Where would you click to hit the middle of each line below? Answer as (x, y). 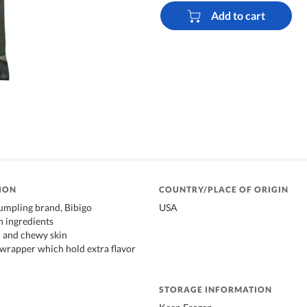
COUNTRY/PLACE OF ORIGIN (224, 189)
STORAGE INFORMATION (216, 289)
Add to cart (238, 16)
